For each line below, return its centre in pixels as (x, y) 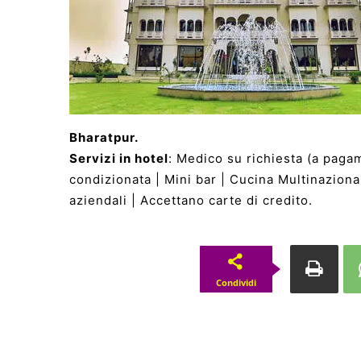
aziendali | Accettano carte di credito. (191, 200)
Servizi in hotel (119, 158)
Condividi (236, 282)
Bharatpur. (104, 137)
